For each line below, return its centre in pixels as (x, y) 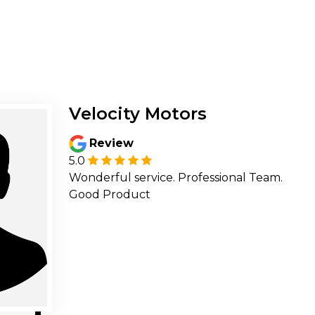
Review (111, 143)
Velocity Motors (138, 114)
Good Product (110, 195)
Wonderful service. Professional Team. (176, 178)
